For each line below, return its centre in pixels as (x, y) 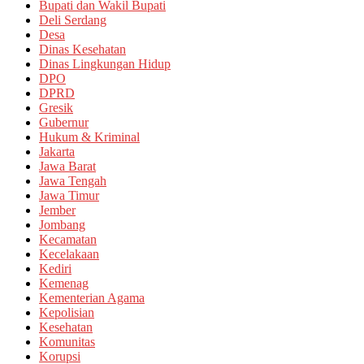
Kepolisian (67, 312)
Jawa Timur (69, 195)
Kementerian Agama (92, 297)
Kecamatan (68, 239)
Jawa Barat (67, 166)
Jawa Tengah (73, 180)
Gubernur (64, 122)
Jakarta (57, 151)
